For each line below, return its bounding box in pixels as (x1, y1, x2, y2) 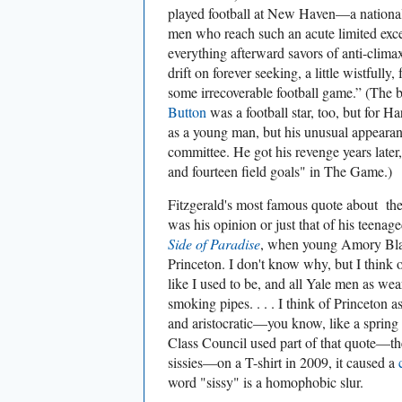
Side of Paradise (168, 234, 260, 254)
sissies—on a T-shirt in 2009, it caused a (168, 353, 398, 372)
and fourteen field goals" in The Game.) (168, 162, 392, 181)
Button (168, 102, 206, 122)
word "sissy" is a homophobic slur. (168, 372, 363, 392)
